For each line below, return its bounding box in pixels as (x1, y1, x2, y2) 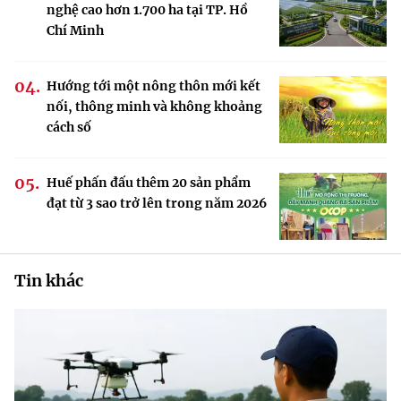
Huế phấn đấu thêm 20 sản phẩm (47, 175, 251, 192)
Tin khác (14, 270, 83, 292)
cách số (47, 119, 91, 136)
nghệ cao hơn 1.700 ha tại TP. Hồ (47, 2, 248, 19)
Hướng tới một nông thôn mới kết (47, 78, 260, 95)
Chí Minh (47, 22, 104, 39)
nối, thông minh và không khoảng (47, 98, 262, 115)
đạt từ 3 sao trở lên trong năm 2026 (47, 195, 267, 212)
